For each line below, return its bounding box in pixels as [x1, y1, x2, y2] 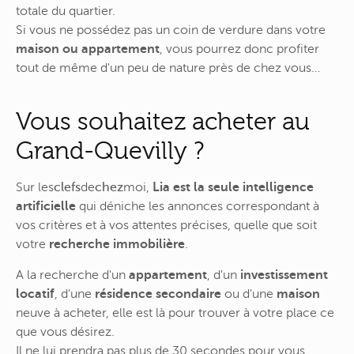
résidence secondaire [95, 287, 221, 302]
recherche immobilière [49, 236, 185, 251]
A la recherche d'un [16, 268, 129, 283]
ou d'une [221, 287, 277, 302]
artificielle [16, 198, 76, 213]
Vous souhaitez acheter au [16, 107, 310, 136]
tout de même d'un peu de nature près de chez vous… [16, 60, 320, 75]
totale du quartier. [16, 3, 115, 18]
